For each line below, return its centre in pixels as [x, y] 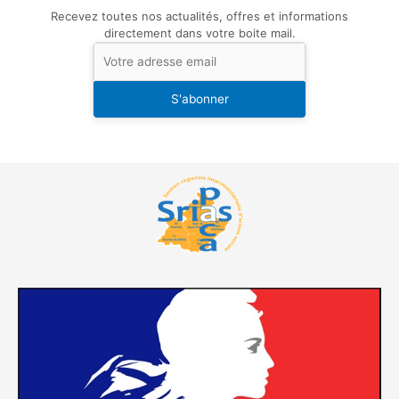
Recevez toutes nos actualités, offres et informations [199, 16]
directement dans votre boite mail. [199, 33]
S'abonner [199, 99]
